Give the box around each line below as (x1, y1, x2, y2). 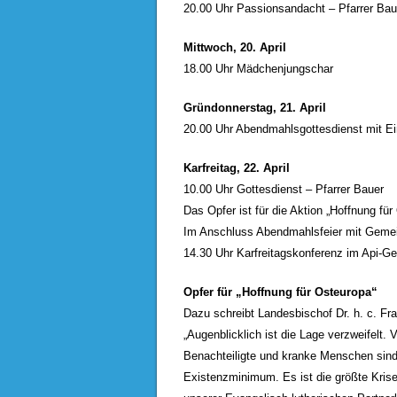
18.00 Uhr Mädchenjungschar (183, 62, 333, 75)
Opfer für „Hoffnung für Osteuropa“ (183, 285, 378, 299)
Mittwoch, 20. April (183, 41, 286, 54)
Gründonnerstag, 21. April (183, 101, 326, 114)
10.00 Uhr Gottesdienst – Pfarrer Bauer (183, 183, 384, 196)
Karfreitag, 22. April (183, 161, 290, 175)
